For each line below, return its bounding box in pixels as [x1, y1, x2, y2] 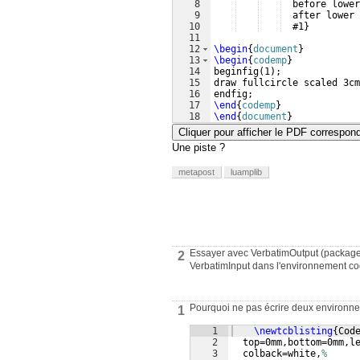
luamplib [231, 167, 262, 177]
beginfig [214, 66, 259, 77]
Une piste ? [172, 141, 225, 153]
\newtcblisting [254, 325, 333, 337]
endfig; [214, 88, 253, 100]
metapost [178, 167, 215, 177]
